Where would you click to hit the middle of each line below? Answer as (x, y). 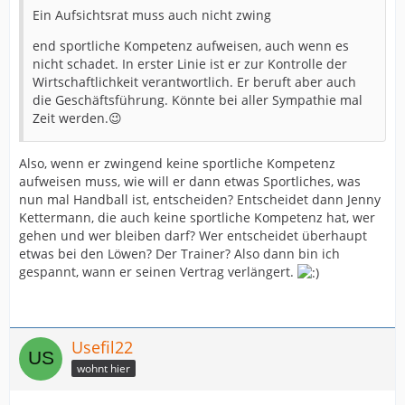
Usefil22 (102, 347)
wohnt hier (104, 368)
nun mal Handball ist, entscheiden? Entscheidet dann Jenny (200, 199)
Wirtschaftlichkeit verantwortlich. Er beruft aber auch (194, 81)
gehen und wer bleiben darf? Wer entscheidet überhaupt (193, 235)
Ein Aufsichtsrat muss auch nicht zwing (152, 14)
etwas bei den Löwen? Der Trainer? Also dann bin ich (179, 253)
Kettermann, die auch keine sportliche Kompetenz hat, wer (197, 217)
